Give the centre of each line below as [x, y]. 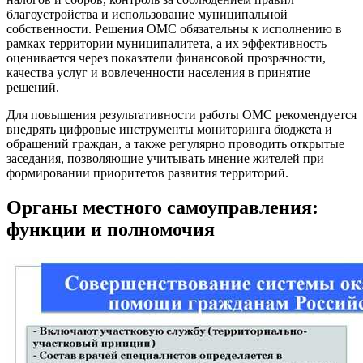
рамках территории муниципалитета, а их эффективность [167, 43]
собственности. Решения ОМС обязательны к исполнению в [174, 28]
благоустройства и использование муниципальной [147, 14]
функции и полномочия [111, 229]
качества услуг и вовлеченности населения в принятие [158, 72]
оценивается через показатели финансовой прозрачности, [166, 58]
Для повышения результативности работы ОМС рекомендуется [181, 114]
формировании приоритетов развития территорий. [147, 173]
